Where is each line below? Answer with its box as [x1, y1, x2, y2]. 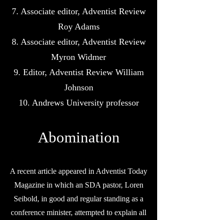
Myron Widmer [51, 52, 106, 62]
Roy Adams [57, 22, 100, 31]
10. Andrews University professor [18, 98, 139, 108]
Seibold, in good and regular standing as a [14, 194, 143, 203]
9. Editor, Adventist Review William [13, 67, 144, 77]
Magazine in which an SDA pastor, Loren [14, 181, 143, 189]
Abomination [37, 129, 120, 146]
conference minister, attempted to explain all [11, 208, 146, 217]
